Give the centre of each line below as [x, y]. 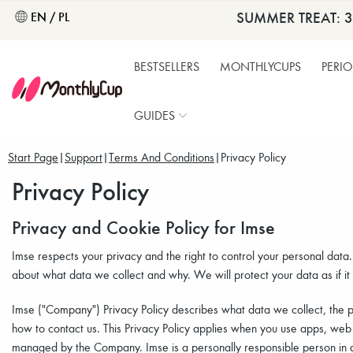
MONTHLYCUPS [260, 66]
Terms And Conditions [162, 157]
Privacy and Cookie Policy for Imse [143, 227]
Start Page [33, 157]
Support [84, 157]
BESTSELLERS [167, 66]
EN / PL [50, 16]
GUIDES [154, 115]
